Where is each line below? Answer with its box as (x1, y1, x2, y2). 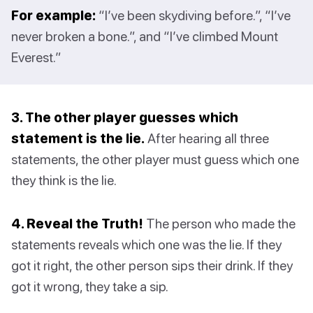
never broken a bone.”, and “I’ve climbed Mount (11, 28, 278, 45)
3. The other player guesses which (11, 109, 238, 126)
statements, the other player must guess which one (11, 151, 299, 168)
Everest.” (11, 49, 61, 66)
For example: (11, 7, 96, 24)
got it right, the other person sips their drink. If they (11, 257, 293, 274)
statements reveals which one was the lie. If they (11, 236, 282, 253)
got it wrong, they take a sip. (11, 278, 168, 295)
